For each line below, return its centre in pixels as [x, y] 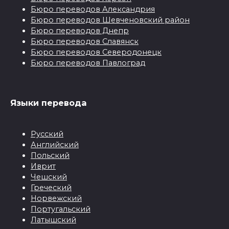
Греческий [51, 187]
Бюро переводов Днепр [80, 30]
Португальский [61, 209]
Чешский [49, 177]
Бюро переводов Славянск [85, 41]
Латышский [53, 220]
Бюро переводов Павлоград [88, 63]
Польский [50, 155]
